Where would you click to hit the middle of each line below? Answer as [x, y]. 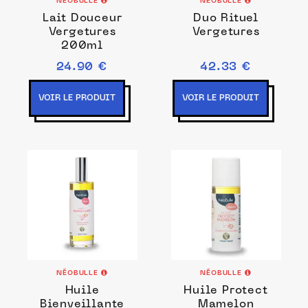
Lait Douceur [82, 19]
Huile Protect [226, 291]
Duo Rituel [226, 19]
